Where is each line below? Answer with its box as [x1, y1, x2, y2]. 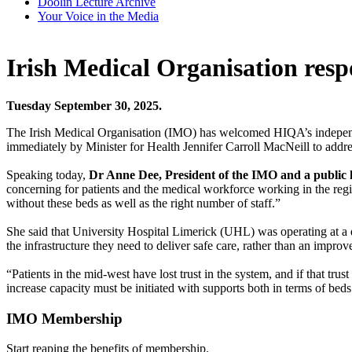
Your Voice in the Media [38, 9, 159, 24]
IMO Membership [6, 310, 123, 327]
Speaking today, [6, 168, 89, 181]
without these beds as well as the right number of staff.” [6, 196, 280, 210]
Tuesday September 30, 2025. [6, 99, 165, 112]
